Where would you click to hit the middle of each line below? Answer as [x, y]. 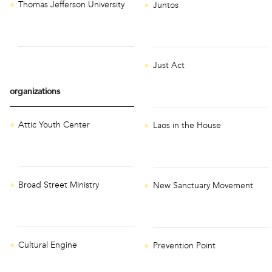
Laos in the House [187, 126]
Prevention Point [184, 246]
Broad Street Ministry [59, 185]
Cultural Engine [48, 245]
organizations [35, 92]
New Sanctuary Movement [203, 186]
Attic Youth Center [54, 125]
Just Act [168, 66]
